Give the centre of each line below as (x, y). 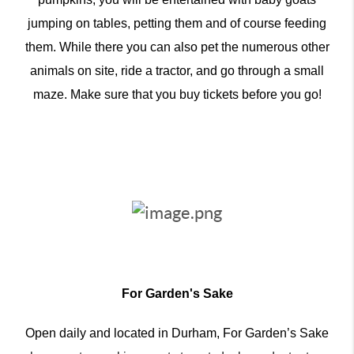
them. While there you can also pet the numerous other (177, 47)
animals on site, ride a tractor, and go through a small (177, 70)
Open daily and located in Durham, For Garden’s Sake (177, 333)
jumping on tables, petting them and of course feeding (177, 23)
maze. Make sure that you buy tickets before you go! (177, 94)
